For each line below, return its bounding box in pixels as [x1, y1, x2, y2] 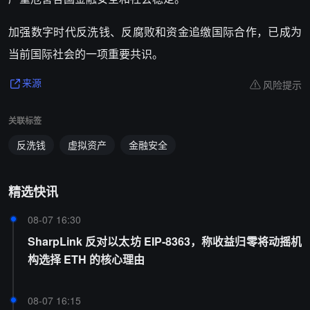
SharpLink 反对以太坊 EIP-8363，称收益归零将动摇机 [28, 233, 302, 249]
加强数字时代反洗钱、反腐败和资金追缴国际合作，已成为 [8, 24, 302, 39]
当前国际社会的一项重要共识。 [8, 46, 163, 62]
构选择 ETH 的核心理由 [28, 251, 145, 267]
